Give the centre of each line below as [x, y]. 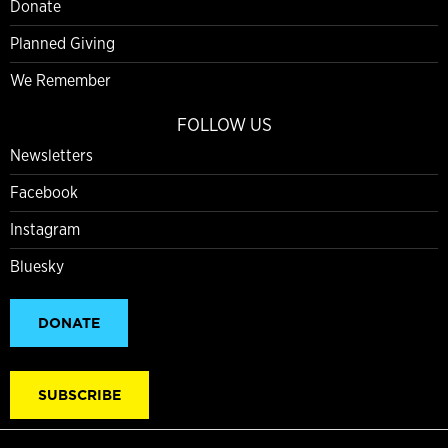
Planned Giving [62, 43]
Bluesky [37, 266]
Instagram [45, 229]
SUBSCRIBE [79, 394]
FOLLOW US [224, 124]
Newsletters [51, 155]
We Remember [60, 80]
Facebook [44, 192]
